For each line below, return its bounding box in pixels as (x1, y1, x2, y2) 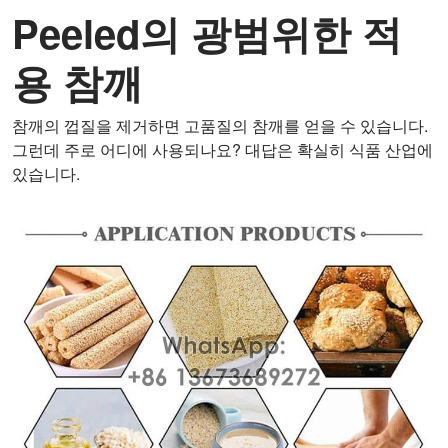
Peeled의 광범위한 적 (12, 4, 402, 61)
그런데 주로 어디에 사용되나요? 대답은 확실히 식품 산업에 (12, 138, 433, 161)
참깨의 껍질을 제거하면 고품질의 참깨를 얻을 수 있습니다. (12, 114, 428, 137)
